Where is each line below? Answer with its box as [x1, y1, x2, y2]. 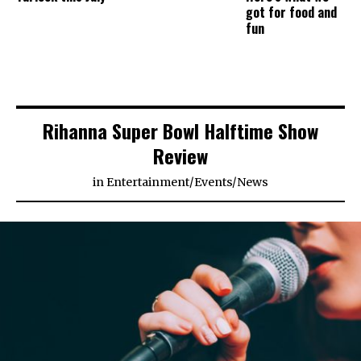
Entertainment [106, 175, 189, 190]
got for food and [246, 2, 338, 23]
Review [153, 141, 208, 171]
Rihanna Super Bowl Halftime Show [43, 116, 318, 146]
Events [194, 175, 232, 190]
